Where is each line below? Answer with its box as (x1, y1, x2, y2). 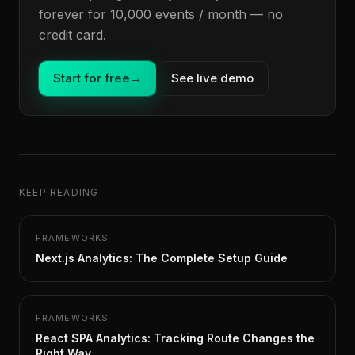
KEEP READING (19, 186, 99, 198)
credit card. (39, 27, 106, 43)
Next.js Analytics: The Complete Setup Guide (36, 251, 288, 265)
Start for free (53, 71, 130, 86)
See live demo (171, 71, 254, 86)
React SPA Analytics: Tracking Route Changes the (36, 331, 315, 345)
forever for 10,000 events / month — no (39, 6, 283, 22)
